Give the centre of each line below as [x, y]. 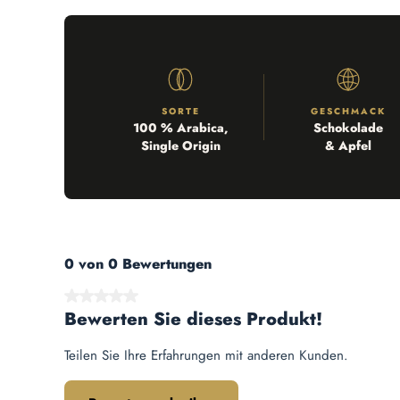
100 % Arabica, [180, 128]
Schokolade [348, 128]
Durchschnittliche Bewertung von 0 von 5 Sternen [207, 298]
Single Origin [180, 146]
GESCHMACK [348, 112]
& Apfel [348, 146]
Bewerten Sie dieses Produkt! [193, 320]
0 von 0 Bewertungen [138, 264]
